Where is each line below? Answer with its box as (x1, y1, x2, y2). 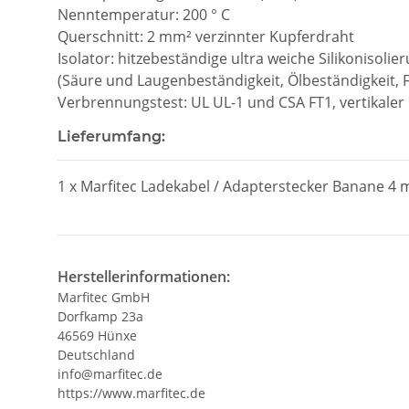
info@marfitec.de (58, 364, 163, 383)
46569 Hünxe (58, 326, 137, 344)
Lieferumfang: (58, 127, 165, 145)
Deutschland (58, 345, 135, 363)
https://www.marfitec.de (58, 383, 205, 402)
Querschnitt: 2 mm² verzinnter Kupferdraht (58, 26, 354, 47)
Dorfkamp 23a (58, 307, 143, 325)
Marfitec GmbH (58, 288, 150, 306)
